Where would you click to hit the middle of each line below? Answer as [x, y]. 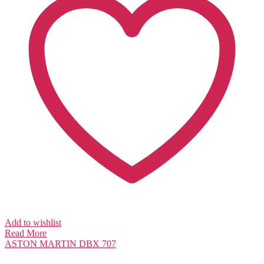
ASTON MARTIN [41, 243]
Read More [26, 233]
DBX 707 [98, 243]
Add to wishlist [33, 222]
